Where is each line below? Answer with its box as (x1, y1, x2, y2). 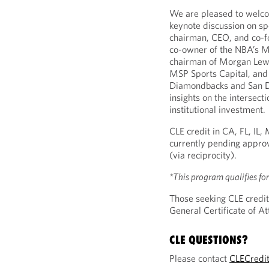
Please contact (169, 252, 230, 264)
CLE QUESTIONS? (169, 233, 249, 246)
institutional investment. (169, 103, 266, 115)
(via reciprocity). (169, 149, 237, 161)
